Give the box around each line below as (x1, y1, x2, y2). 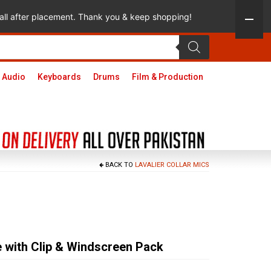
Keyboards (37, 72, 81, 82)
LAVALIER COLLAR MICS (135, 161, 209, 169)
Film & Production (131, 72, 203, 82)
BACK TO (103, 161, 135, 169)
